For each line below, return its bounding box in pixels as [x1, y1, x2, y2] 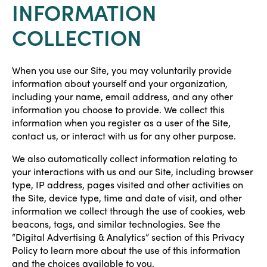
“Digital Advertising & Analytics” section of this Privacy [12, 231, 244, 243]
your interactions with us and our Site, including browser [12, 165, 253, 178]
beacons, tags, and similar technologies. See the [12, 218, 221, 230]
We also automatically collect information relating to [12, 152, 237, 164]
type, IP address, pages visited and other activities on [12, 178, 243, 191]
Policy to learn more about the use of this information [12, 244, 240, 256]
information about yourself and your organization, [12, 77, 228, 89]
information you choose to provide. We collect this [12, 103, 225, 116]
